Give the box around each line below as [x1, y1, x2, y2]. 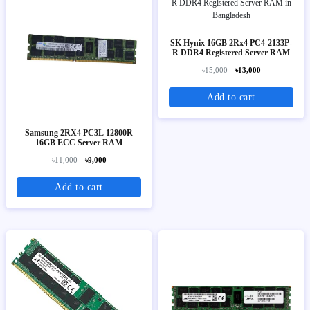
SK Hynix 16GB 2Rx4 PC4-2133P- [170, 37, 292, 48]
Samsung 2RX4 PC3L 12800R [25, 127, 133, 138]
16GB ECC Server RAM [35, 137, 122, 147]
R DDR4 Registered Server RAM [172, 47, 290, 57]
